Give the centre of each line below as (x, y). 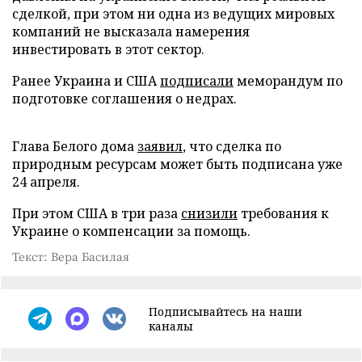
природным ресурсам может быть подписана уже (177, 164)
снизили (209, 213)
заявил (160, 146)
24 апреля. (46, 181)
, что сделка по (232, 146)
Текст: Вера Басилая (71, 256)
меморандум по (288, 80)
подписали (197, 80)
